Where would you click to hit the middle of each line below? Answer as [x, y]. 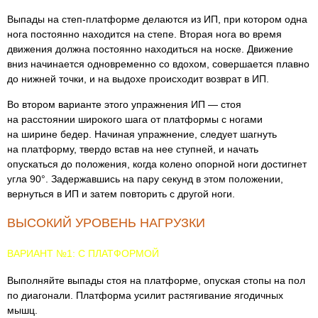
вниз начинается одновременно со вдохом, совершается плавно [158, 64]
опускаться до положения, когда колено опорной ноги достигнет [157, 164]
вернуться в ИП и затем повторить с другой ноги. [121, 194]
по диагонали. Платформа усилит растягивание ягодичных [145, 295]
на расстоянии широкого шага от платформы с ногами [135, 119]
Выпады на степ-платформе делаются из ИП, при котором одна [157, 19]
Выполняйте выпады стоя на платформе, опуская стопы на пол [156, 280]
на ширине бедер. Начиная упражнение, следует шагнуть [142, 134]
